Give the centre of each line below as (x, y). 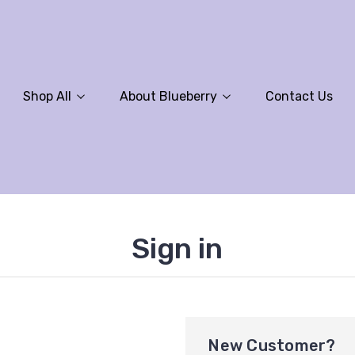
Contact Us (299, 96)
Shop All (47, 96)
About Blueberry (168, 96)
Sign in (177, 248)
